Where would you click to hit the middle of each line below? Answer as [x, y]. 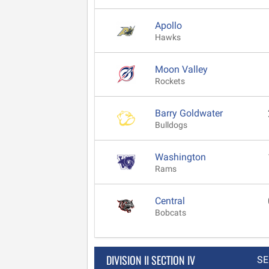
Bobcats [171, 213]
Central [170, 201]
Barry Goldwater [189, 113]
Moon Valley [181, 69]
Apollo [168, 25]
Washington [180, 157]
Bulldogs [171, 125]
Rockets [170, 81]
